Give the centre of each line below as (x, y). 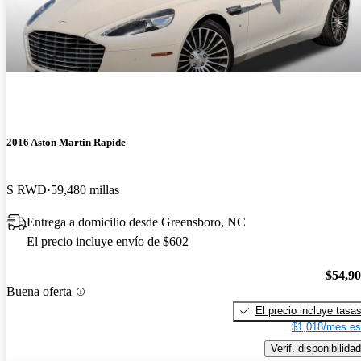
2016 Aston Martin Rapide (66, 143)
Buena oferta (39, 292)
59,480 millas (85, 190)
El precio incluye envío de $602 (108, 242)
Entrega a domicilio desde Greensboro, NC (136, 222)
